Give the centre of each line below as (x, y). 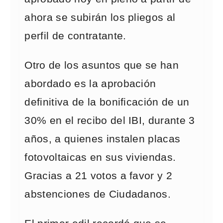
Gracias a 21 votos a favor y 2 (99, 176)
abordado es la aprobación (90, 84)
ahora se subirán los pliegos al (100, 17)
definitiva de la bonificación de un (107, 102)
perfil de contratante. (75, 36)
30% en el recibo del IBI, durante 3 (110, 120)
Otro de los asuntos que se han (102, 65)
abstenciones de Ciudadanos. (98, 194)
